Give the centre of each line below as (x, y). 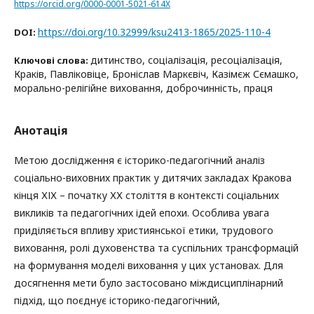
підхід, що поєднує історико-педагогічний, (117, 300)
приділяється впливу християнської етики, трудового (144, 230)
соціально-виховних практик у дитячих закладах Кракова (153, 177)
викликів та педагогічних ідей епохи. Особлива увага (142, 212)
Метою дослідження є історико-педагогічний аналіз (139, 160)
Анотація (41, 130)
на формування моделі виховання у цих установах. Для (149, 265)
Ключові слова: (52, 60)
